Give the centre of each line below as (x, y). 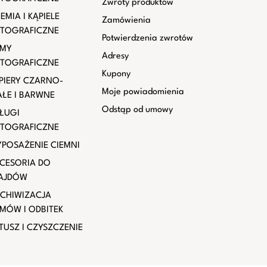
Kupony (116, 74)
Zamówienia (126, 21)
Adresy (115, 56)
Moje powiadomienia (143, 92)
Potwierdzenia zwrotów (147, 38)
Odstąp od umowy (137, 110)
